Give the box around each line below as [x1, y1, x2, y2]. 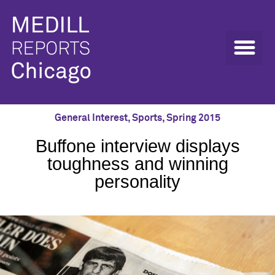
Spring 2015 [166, 113, 220, 123]
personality [95, 172, 180, 192]
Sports [132, 113, 162, 123]
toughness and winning [47, 154, 228, 174]
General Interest [55, 113, 128, 123]
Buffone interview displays [35, 136, 240, 156]
